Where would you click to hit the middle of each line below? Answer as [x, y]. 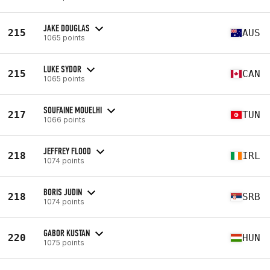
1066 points [64, 119]
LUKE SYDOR [62, 69]
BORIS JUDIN [63, 192]
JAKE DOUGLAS [67, 28]
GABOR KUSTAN [67, 233]
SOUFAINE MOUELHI [73, 110]
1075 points [64, 242]
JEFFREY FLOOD [67, 151]
